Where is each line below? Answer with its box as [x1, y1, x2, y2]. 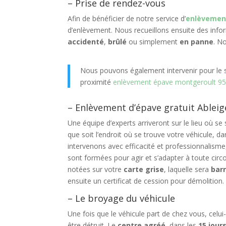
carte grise [124, 164, 164, 174]
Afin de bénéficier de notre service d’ [68, 14, 186, 23]
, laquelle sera [164, 164, 211, 174]
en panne [180, 37, 214, 46]
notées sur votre [68, 164, 124, 174]
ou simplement [127, 37, 180, 46]
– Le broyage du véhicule [68, 192, 176, 204]
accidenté [68, 37, 104, 46]
